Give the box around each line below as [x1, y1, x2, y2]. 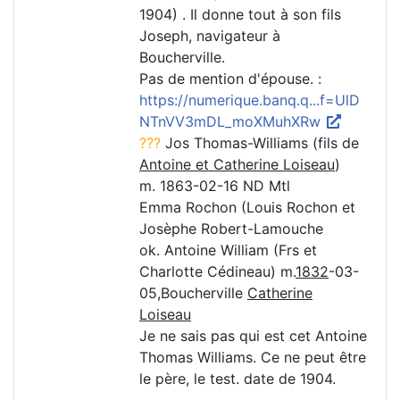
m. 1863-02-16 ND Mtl [139, 177, 290, 196]
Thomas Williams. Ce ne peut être [139, 348, 366, 367]
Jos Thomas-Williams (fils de [161, 134, 359, 153]
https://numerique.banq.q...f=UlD [139, 91, 360, 110]
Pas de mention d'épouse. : [139, 70, 321, 88]
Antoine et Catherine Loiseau [139, 155, 335, 174]
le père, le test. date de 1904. [139, 370, 336, 388]
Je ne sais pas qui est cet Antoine [139, 327, 367, 346]
